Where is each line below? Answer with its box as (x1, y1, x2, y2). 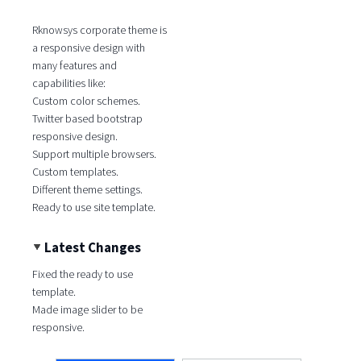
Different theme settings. (31, 182, 143, 197)
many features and (31, 58, 117, 73)
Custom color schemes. (31, 93, 140, 109)
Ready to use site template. (31, 200, 156, 215)
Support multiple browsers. (31, 147, 156, 162)
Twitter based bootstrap (31, 111, 143, 127)
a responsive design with (31, 40, 145, 56)
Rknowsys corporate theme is (31, 23, 167, 38)
